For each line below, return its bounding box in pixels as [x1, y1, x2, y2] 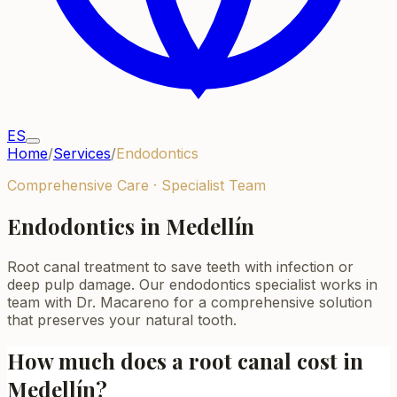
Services [53, 144, 111, 162]
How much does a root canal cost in [7, 346, 363, 375]
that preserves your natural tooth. [7, 310, 237, 329]
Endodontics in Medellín [7, 211, 254, 240]
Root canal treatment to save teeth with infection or [7, 257, 354, 276]
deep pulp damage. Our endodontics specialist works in [7, 275, 378, 293]
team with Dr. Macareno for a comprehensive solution [7, 292, 372, 311]
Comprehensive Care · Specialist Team [7, 176, 266, 194]
